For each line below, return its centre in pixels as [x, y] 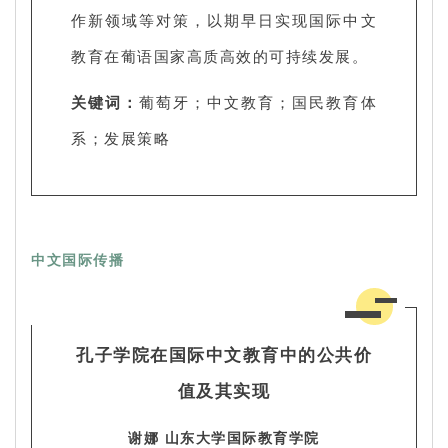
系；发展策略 [120, 137]
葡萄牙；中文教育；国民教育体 [258, 101]
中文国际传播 [77, 259]
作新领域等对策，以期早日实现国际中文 [224, 19]
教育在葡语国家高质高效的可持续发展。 [219, 55]
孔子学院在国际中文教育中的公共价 [224, 354]
